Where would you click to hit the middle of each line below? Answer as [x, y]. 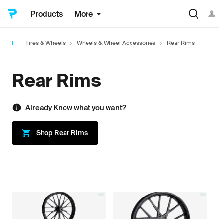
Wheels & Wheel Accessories [116, 43]
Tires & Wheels [45, 43]
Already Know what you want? [76, 107]
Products [46, 14]
